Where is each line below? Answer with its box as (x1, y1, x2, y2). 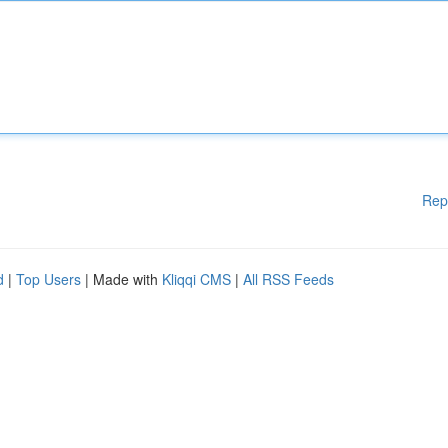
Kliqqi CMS (162, 269, 231, 289)
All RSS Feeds (243, 269, 334, 289)
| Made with (81, 269, 162, 289)
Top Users (16, 269, 81, 289)
